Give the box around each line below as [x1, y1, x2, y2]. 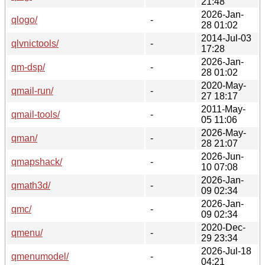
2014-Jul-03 [201, 33, 251, 43]
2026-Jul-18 [201, 245, 251, 256]
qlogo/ [11, 14, 37, 25]
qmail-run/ [11, 85, 53, 96]
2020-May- [201, 80, 246, 91]
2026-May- [201, 127, 246, 138]
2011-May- [201, 104, 245, 114]
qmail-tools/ [11, 109, 60, 119]
